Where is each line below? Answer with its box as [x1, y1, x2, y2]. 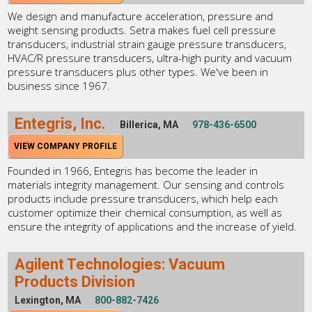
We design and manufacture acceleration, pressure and [8, 8, 274, 23]
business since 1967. [8, 78, 111, 93]
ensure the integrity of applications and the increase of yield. [8, 219, 297, 233]
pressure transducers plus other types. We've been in [8, 64, 269, 79]
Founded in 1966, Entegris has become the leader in [8, 163, 258, 178]
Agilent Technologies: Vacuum [15, 255, 226, 273]
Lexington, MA [15, 294, 81, 306]
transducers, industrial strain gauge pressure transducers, [8, 36, 287, 51]
